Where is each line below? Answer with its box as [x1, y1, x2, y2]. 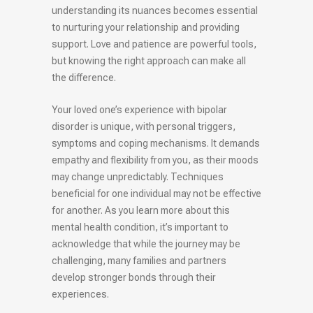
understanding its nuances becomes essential [52, 5, 258, 17]
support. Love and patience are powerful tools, [52, 38, 256, 50]
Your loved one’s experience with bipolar [52, 104, 227, 116]
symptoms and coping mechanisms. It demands [52, 138, 260, 150]
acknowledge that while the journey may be [52, 238, 240, 250]
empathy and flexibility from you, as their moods [52, 154, 259, 166]
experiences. [52, 289, 109, 300]
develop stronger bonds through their [52, 272, 216, 284]
